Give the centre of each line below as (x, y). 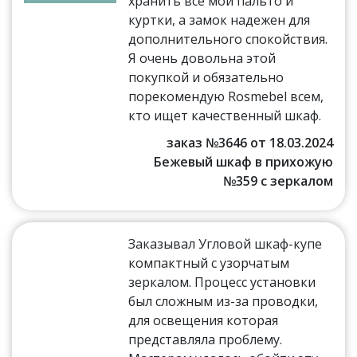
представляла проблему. (206, 339)
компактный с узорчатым (209, 263)
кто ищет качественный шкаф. (225, 115)
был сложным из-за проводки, (224, 301)
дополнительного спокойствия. (228, 39)
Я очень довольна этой (202, 58)
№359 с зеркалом (278, 180)
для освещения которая (204, 320)
